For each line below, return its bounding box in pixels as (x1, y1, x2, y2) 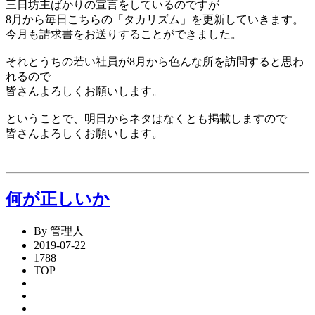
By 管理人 (34, 224, 84, 237)
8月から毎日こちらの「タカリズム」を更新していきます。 (6, 13, 304, 25)
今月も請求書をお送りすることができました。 (6, 27, 242, 40)
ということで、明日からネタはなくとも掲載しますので (6, 112, 287, 124)
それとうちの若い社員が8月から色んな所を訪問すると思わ (6, 55, 304, 67)
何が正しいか (6, 189, 110, 208)
